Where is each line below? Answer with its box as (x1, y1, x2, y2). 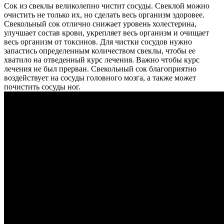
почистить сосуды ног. (4, 82, 80, 91)
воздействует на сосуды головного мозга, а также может (4, 73, 196, 82)
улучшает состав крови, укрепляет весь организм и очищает (4, 28, 209, 37)
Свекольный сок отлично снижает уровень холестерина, (4, 19, 196, 28)
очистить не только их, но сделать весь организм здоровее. (4, 10, 204, 19)
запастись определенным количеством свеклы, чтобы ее (4, 46, 195, 55)
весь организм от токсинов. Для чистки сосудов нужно (4, 37, 192, 46)
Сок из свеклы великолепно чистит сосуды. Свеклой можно (4, 1, 209, 10)
